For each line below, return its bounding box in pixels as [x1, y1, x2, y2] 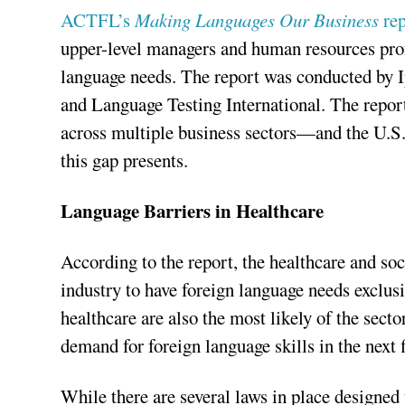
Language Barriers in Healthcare [61, 197, 331, 225]
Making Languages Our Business [135, 7, 380, 33]
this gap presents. [61, 147, 189, 174]
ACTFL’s [61, 7, 136, 33]
